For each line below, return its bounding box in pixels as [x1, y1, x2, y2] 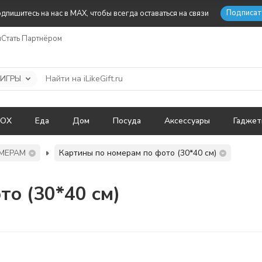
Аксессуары [164, 115, 210, 126]
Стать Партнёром [1, 33, 62, 44]
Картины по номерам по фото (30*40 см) [59, 147, 216, 158]
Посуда [113, 115, 141, 126]
